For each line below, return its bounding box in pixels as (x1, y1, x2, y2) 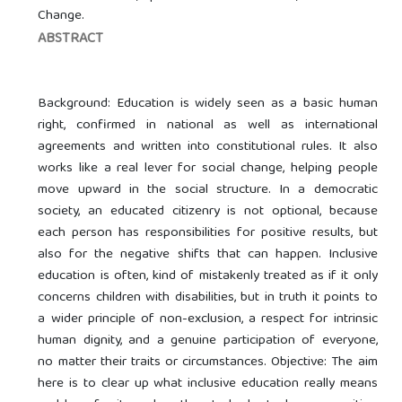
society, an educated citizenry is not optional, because (38, 200, 378, 224)
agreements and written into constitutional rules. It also (38, 135, 378, 160)
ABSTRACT (38, 27, 104, 53)
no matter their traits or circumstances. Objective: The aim (38, 351, 378, 375)
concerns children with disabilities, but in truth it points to (38, 286, 378, 310)
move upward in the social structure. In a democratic (38, 179, 378, 203)
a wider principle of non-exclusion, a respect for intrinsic (38, 308, 378, 332)
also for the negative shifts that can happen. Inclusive (38, 243, 378, 267)
